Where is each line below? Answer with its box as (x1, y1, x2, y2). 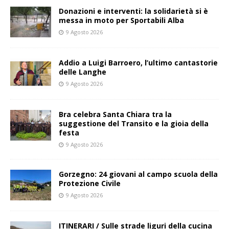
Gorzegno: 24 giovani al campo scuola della (59, 169, 218, 179)
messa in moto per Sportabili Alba (59, 15, 184, 26)
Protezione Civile (59, 178, 121, 189)
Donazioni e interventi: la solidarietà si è (59, 6, 208, 16)
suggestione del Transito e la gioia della (59, 119, 209, 129)
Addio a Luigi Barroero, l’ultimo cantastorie (59, 58, 218, 68)
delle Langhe (59, 67, 106, 77)
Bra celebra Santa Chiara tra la (59, 109, 172, 120)
